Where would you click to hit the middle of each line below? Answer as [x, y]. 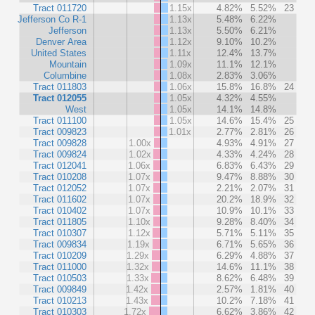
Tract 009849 [60, 289]
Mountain [68, 64]
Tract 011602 [60, 199]
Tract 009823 [60, 131]
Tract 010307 [60, 233]
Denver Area [62, 41]
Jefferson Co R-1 [52, 19]
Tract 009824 [60, 154]
